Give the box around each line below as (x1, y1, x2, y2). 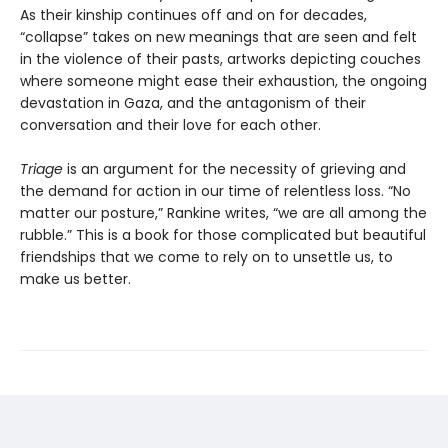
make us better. (20, 268, 131, 289)
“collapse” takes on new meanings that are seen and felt (20, 26, 417, 47)
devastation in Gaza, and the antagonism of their (20, 92, 366, 113)
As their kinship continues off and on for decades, (20, 4, 367, 25)
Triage (20, 158, 63, 179)
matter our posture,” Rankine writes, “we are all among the (20, 202, 427, 223)
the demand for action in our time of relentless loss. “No (20, 180, 411, 201)
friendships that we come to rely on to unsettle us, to (20, 246, 393, 267)
